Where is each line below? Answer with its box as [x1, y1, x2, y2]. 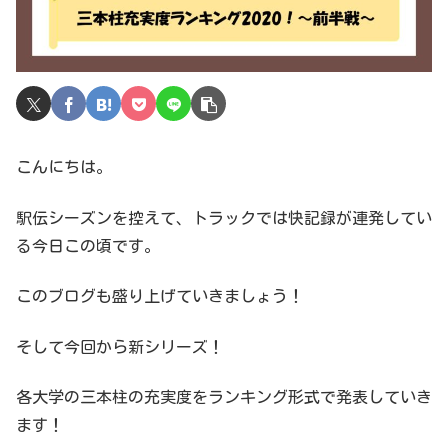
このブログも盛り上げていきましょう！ [16, 288, 304, 305]
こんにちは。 [16, 159, 112, 176]
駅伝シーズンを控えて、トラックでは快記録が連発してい [16, 209, 432, 226]
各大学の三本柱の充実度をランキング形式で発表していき [16, 388, 432, 405]
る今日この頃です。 [16, 237, 160, 254]
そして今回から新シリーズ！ [16, 338, 224, 355]
